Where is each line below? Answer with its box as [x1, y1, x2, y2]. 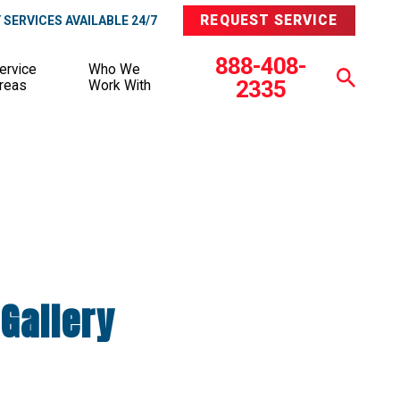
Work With [88, 77, 152, 94]
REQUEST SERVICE [200, 12, 338, 29]
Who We [88, 61, 141, 78]
